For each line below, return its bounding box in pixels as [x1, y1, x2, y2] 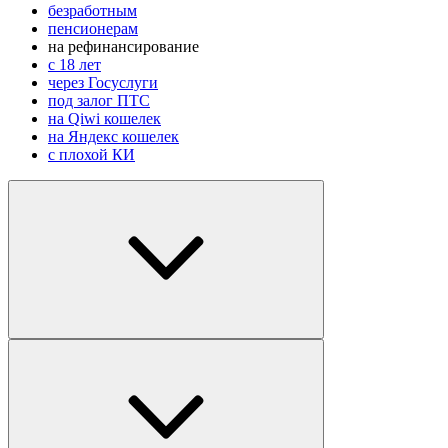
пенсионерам [48, 19, 138, 37]
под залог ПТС [48, 91, 150, 109]
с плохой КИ [48, 145, 135, 163]
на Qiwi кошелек [48, 109, 161, 127]
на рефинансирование [48, 37, 199, 55]
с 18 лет [48, 55, 101, 73]
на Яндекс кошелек [48, 127, 179, 145]
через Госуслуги [48, 73, 158, 91]
